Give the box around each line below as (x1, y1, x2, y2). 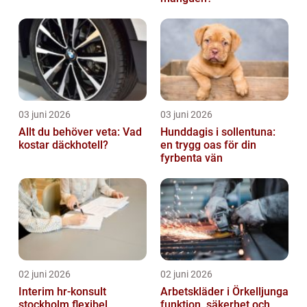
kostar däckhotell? (19, 138, 108, 152)
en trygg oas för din (160, 138, 256, 152)
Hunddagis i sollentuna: (160, 125, 275, 139)
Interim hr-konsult (19, 285, 106, 299)
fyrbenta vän (160, 151, 223, 165)
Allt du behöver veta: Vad (19, 125, 142, 139)
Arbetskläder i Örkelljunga (160, 285, 288, 299)
